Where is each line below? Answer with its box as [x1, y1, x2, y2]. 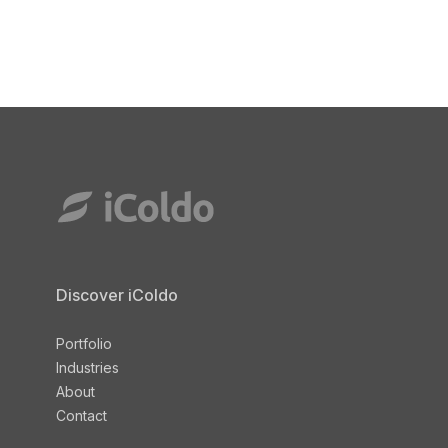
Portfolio [56, 335, 112, 352]
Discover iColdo [56, 285, 178, 305]
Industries [56, 359, 119, 376]
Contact [56, 407, 107, 424]
